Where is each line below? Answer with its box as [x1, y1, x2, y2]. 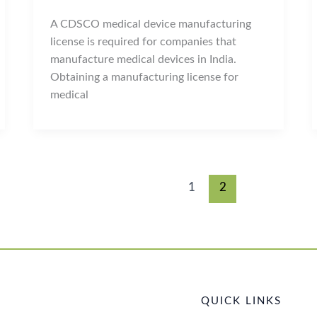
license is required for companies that [50, 35, 237, 47]
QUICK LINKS [201, 296, 282, 306]
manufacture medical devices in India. [50, 53, 237, 65]
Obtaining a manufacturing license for [50, 71, 239, 83]
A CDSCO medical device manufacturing [50, 18, 252, 30]
